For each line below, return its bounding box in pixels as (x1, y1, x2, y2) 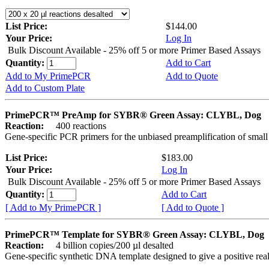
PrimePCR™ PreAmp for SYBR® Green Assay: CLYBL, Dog (5, 110, 261, 121)
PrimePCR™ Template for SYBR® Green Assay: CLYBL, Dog (5, 229, 264, 240)
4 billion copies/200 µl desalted (46, 240, 174, 251)
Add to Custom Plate (5, 83, 85, 94)
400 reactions (46, 121, 106, 131)
